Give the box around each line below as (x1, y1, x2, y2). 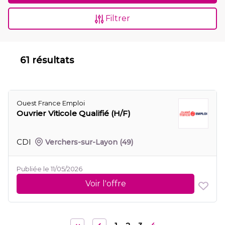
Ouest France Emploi (17, 99, 85, 107)
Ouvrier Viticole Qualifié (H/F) (17, 108, 131, 118)
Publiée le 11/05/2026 (17, 165, 82, 173)
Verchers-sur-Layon (45, 137, 118, 147)
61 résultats (20, 55, 74, 66)
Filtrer (103, 14, 131, 23)
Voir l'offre (85, 179, 126, 188)
